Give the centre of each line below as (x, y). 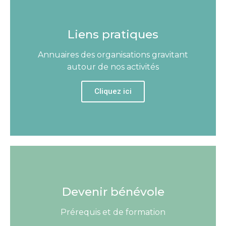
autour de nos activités (113, 67)
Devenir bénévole (113, 192)
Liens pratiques (113, 35)
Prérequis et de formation (113, 212)
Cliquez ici (113, 92)
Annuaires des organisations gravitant (113, 55)
